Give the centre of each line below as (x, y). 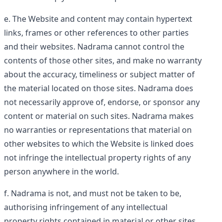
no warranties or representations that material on (98, 130)
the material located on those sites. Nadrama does (99, 88)
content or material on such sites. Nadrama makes (99, 116)
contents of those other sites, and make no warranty (103, 60)
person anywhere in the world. (61, 171)
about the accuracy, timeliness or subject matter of (99, 74)
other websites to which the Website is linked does (99, 144)
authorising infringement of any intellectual (86, 207)
